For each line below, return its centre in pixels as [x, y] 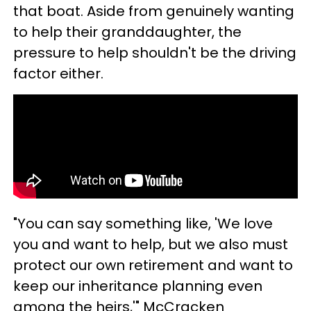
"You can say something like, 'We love [143, 224]
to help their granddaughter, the [127, 32]
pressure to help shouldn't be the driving [155, 53]
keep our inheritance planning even [138, 286]
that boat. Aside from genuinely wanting [154, 11]
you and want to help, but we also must [151, 244]
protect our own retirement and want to [153, 265]
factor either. [58, 74]
